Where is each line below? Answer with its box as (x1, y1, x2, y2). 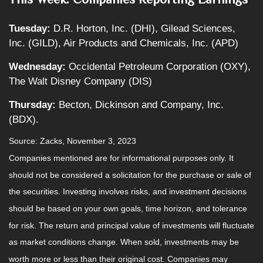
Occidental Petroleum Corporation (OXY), (66, 60, 251, 72)
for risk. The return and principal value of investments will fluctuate (9, 220, 254, 230)
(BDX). (9, 113, 39, 125)
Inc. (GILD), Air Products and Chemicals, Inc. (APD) (9, 37, 238, 49)
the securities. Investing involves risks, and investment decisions (9, 187, 247, 197)
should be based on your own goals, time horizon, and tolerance (9, 204, 247, 214)
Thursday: (9, 99, 56, 110)
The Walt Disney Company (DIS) (9, 75, 152, 87)
